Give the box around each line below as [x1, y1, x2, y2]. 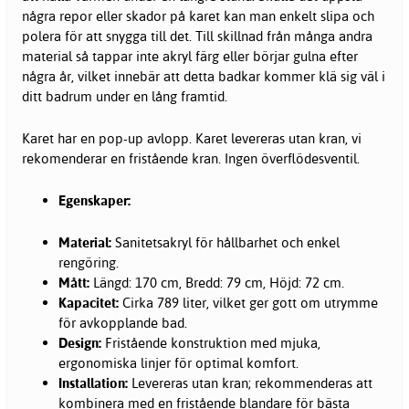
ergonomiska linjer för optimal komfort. [58, 354, 299, 372]
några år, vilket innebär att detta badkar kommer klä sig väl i [22, 68, 385, 86]
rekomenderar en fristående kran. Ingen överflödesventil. [22, 150, 360, 168]
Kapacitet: [58, 294, 119, 312]
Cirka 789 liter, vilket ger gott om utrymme [119, 294, 378, 312]
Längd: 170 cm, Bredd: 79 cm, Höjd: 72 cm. [89, 274, 344, 292]
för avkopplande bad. [58, 314, 187, 332]
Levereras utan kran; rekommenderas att [128, 374, 372, 393]
